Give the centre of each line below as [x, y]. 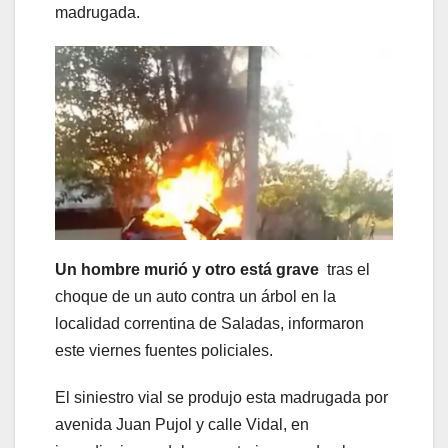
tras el [344, 269]
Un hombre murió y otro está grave [187, 269]
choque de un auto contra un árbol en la [195, 296]
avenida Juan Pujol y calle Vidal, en [182, 424]
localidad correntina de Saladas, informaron [209, 323]
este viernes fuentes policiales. [166, 350]
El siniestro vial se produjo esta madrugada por [221, 397]
